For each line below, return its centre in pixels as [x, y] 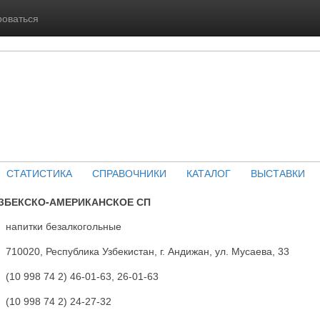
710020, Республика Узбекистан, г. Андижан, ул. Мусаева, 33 [147, 251]
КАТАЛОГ [208, 173]
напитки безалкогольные [64, 226]
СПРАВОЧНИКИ [129, 173]
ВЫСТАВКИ [277, 173]
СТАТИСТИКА [39, 173]
